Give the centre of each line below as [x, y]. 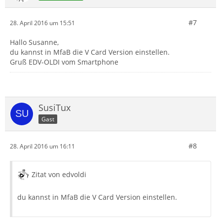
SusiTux [55, 108]
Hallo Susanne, [34, 42]
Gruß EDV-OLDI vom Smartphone [64, 62]
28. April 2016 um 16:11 [42, 146]
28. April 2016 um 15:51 [42, 23]
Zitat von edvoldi [59, 175]
